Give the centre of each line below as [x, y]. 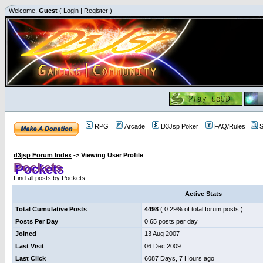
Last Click [31, 258]
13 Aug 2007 [162, 234]
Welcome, [23, 11]
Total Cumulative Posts [51, 209]
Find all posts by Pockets [49, 178]
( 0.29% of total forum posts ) [201, 209]
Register [96, 11]
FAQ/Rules [230, 126]
